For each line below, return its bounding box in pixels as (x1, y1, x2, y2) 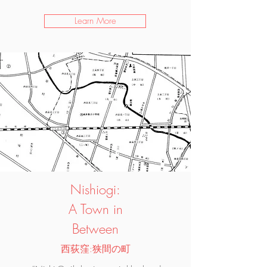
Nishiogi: (70, 181, 120, 198)
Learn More (74, 15, 116, 27)
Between (72, 220, 119, 238)
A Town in (68, 200, 123, 218)
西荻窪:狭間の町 (60, 242, 131, 255)
